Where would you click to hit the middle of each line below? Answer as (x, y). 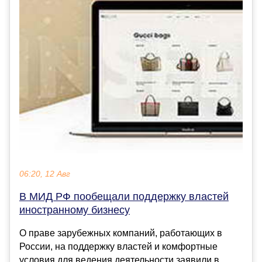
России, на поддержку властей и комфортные (118, 247)
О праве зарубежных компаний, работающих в (121, 233)
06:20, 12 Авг (45, 174)
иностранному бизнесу (75, 210)
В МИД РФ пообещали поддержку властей (124, 197)
